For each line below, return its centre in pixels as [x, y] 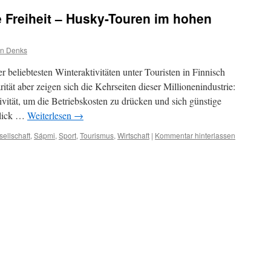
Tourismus [97, 135]
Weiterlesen [51, 115]
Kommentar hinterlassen [195, 135]
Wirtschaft [133, 135]
